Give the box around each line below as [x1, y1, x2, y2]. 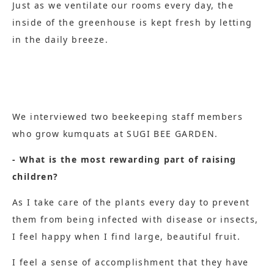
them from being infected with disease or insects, [12, 213, 259, 226]
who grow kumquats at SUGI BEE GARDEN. [12, 128, 218, 140]
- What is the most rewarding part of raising [12, 154, 237, 166]
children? [12, 171, 59, 183]
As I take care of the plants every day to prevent [12, 196, 250, 209]
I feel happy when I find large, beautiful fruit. [12, 231, 241, 243]
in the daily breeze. [12, 34, 108, 46]
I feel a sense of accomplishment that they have [12, 256, 249, 268]
